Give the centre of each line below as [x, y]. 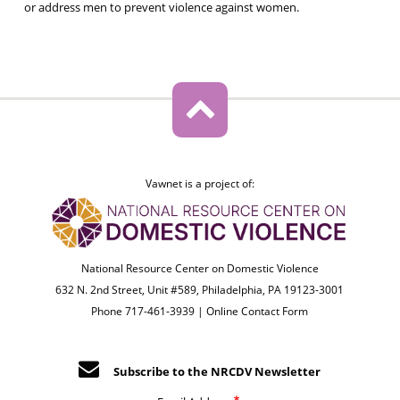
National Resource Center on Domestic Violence [200, 268]
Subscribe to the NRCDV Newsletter [217, 371]
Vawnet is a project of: [200, 183]
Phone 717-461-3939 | [149, 311]
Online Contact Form [258, 311]
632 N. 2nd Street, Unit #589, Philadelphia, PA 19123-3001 [200, 289]
